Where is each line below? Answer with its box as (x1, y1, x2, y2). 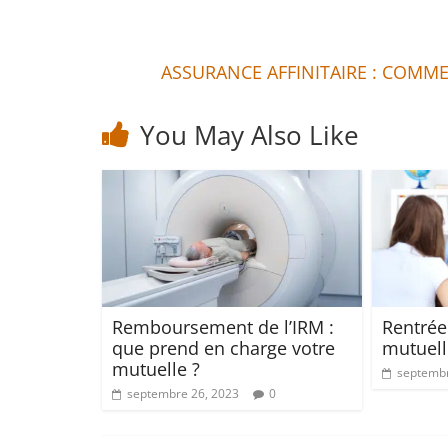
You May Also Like (140, 117, 359, 153)
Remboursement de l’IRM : (112, 314, 334, 339)
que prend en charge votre (112, 335, 335, 360)
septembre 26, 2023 (127, 384, 239, 402)
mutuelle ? (112, 356, 200, 381)
